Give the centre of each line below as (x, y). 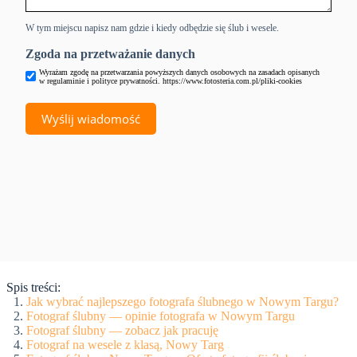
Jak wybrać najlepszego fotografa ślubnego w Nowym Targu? (182, 302)
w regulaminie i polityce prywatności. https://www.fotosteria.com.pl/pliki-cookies (171, 80)
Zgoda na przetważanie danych (110, 53)
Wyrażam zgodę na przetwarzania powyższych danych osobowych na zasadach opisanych (179, 72)
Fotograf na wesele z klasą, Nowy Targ (125, 345)
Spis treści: (33, 287)
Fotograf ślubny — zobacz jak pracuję (122, 330)
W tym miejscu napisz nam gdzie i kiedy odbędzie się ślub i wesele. (152, 27)
